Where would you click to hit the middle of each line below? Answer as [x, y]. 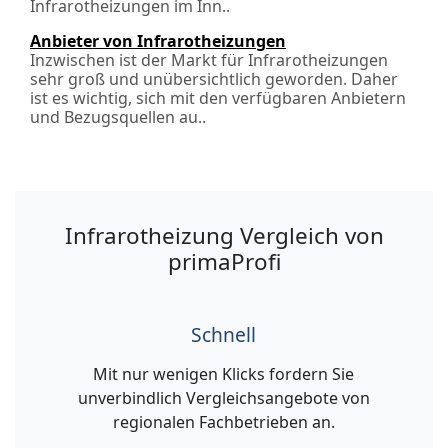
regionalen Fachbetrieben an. [223, 422]
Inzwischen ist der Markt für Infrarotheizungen [209, 60]
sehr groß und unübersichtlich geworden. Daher [214, 79]
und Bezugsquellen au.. [118, 117]
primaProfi [224, 261]
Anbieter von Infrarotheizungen [158, 41]
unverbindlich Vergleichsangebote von [223, 398]
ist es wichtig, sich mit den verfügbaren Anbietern [218, 98]
